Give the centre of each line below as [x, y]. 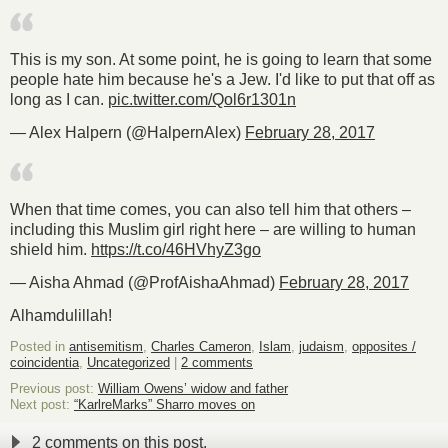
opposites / [384, 346]
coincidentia [44, 362]
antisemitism [106, 346]
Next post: [42, 404]
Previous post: [54, 388]
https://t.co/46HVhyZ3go [176, 250]
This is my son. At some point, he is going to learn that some [221, 59]
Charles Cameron [201, 346]
